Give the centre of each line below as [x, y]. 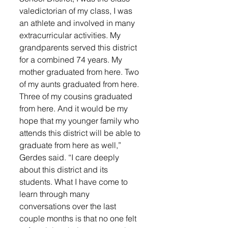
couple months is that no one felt [79, 218]
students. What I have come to [75, 182]
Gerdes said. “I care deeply [70, 157]
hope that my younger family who [80, 121]
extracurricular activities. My [71, 35]
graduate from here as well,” [71, 145]
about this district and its [65, 169]
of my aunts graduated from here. [80, 84]
